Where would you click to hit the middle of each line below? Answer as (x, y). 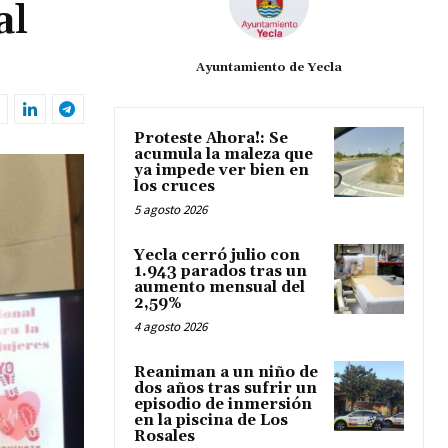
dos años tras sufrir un (225, 389)
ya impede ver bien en (221, 171)
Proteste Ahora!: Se (211, 139)
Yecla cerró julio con (217, 256)
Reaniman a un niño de (226, 373)
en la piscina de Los (211, 421)
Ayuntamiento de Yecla (269, 68)
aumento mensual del (219, 288)
